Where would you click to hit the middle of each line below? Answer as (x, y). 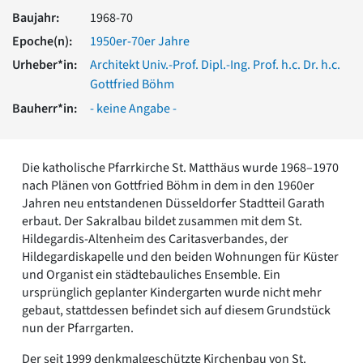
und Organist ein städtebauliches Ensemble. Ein (151, 274)
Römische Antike (83, 49)
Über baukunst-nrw (92, 97)
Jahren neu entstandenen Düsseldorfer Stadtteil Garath (173, 203)
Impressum (69, 169)
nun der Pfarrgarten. (78, 328)
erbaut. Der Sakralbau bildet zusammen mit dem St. (162, 221)
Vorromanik (70, 31)
